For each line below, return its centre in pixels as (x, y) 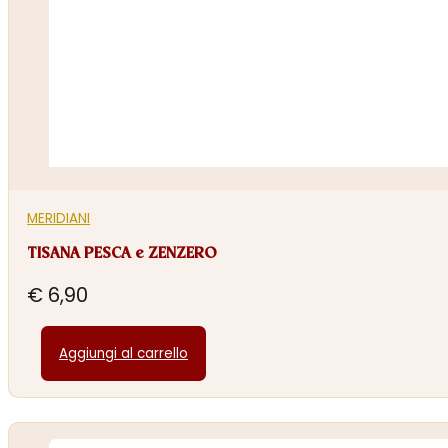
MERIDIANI (59, 218)
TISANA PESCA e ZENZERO (122, 253)
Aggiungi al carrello (123, 353)
